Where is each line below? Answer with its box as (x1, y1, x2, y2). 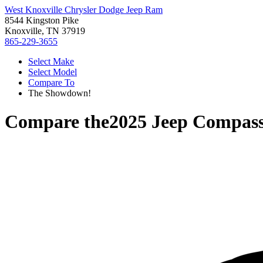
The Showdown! (28, 88, 91, 98)
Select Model (28, 67, 77, 77)
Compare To (28, 77, 75, 87)
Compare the (5, 111, 109, 133)
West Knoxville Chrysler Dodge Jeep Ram (5, 5, 163, 15)
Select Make (28, 56, 74, 66)
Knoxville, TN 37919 (5, 26, 85, 36)
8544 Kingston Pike (5, 15, 79, 25)
